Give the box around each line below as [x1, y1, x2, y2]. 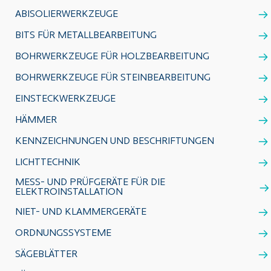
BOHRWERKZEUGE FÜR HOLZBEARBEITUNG [15, 52, 209, 62]
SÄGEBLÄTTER [15, 250, 77, 260]
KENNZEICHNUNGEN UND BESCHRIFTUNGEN [15, 137, 214, 146]
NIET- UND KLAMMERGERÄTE [15, 207, 146, 217]
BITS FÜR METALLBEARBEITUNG [15, 31, 157, 41]
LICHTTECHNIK [15, 158, 80, 168]
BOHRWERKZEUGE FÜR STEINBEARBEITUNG [15, 73, 211, 83]
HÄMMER [15, 116, 57, 125]
